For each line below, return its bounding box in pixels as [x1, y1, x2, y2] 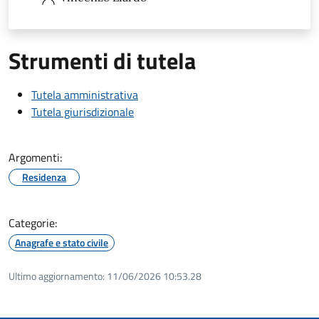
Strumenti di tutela [9, 43, 196, 78]
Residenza [22, 169, 66, 184]
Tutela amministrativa [31, 85, 138, 103]
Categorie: [9, 214, 57, 231]
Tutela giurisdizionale [31, 103, 134, 120]
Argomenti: [9, 148, 62, 166]
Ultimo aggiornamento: [9, 268, 105, 283]
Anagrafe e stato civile [15, 234, 108, 250]
